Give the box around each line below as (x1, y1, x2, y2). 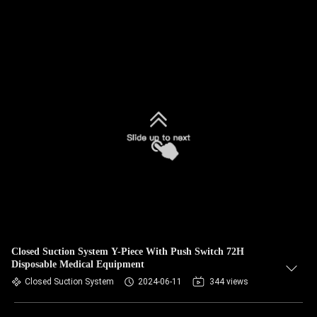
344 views (209, 277, 248, 287)
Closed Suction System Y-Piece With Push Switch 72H (11, 246, 244, 257)
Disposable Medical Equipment (11, 259, 144, 270)
